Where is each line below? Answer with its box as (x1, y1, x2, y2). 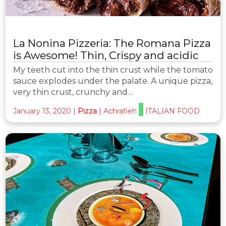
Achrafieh (103, 106, 137, 116)
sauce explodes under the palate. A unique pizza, (13, 76, 212, 86)
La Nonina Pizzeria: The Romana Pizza (13, 36, 211, 49)
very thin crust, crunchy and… (13, 87, 133, 97)
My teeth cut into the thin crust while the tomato (13, 65, 213, 75)
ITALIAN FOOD (145, 106, 200, 116)
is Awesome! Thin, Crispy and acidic (13, 48, 199, 62)
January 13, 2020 (13, 106, 71, 116)
